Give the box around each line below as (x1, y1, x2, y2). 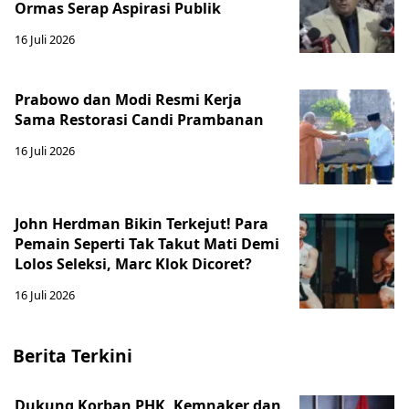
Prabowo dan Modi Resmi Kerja (15, 89, 242, 110)
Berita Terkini (13, 343, 132, 368)
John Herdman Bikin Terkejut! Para (15, 214, 268, 234)
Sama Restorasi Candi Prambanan (15, 110, 264, 130)
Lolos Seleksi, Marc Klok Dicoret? (15, 254, 252, 274)
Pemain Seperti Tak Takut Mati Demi (15, 234, 279, 254)
